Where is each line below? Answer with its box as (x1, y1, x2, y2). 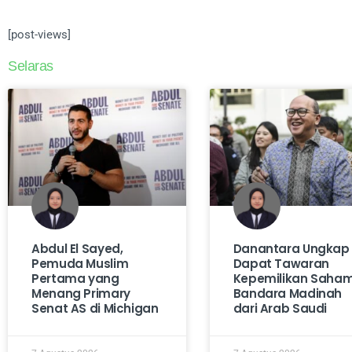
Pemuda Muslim (31, 255, 129, 273)
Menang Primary (31, 285, 130, 302)
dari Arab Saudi (233, 300, 328, 317)
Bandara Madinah (233, 285, 343, 302)
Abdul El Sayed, (31, 240, 123, 258)
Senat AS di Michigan (31, 300, 159, 317)
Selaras (8, 57, 53, 74)
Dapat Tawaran (233, 255, 329, 273)
